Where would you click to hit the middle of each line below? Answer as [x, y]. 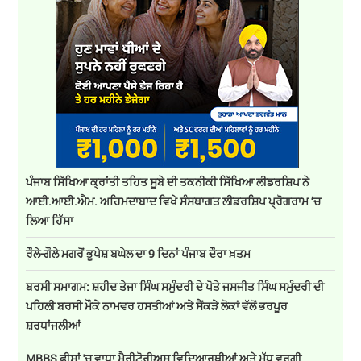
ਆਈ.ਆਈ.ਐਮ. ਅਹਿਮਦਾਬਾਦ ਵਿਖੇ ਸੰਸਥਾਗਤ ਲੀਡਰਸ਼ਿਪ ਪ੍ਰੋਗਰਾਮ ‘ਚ [174, 201]
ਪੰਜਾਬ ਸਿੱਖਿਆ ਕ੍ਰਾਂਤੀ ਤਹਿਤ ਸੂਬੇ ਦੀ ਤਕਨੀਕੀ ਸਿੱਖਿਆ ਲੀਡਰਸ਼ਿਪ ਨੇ [168, 182]
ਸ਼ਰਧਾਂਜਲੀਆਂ [54, 326]
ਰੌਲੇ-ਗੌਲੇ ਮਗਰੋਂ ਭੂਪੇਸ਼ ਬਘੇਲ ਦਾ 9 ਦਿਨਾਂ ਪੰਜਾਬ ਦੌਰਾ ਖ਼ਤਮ [139, 254]
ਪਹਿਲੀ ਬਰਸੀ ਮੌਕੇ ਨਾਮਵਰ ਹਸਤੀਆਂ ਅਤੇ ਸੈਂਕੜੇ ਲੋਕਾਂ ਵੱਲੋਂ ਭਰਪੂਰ [157, 306]
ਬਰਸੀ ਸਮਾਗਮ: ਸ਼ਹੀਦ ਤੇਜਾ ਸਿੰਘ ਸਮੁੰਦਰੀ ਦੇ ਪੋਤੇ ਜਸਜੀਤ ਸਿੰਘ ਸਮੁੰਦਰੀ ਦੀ [175, 287]
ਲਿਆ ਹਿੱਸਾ [50, 221]
